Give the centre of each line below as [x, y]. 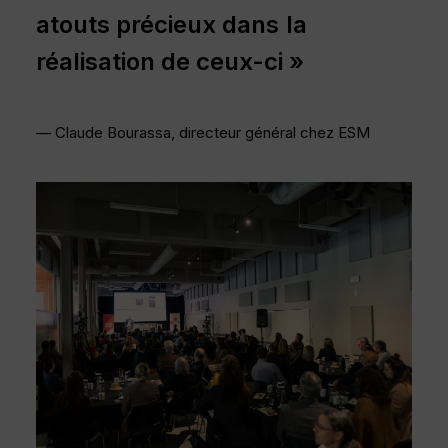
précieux [166, 24]
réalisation [95, 61]
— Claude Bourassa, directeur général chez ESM [203, 132]
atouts [73, 24]
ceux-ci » [250, 61]
